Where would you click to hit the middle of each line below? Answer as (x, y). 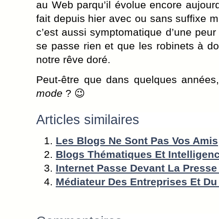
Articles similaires (88, 120)
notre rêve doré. (73, 60)
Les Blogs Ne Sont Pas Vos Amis (137, 140)
